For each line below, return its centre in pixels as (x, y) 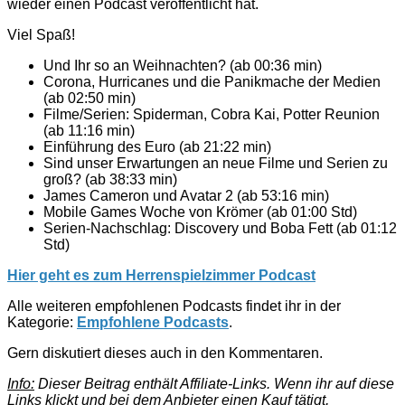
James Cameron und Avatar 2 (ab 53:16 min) (186, 195)
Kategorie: (42, 322)
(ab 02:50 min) (89, 98)
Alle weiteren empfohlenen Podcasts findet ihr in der (174, 306)
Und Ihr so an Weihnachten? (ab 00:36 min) (183, 65)
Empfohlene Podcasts (153, 322)
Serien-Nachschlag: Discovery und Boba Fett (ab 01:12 (220, 228)
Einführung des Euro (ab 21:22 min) (157, 146)
